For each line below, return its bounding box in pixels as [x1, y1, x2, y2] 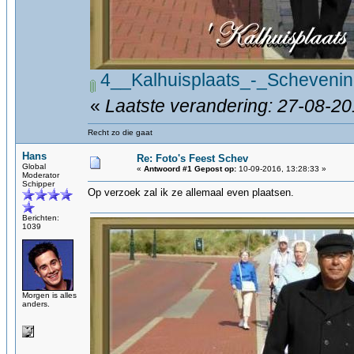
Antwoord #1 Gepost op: [144, 164, 236, 173]
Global [22, 162, 46, 171]
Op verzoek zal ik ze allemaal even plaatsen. [88, 186, 294, 198]
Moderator [22, 171, 59, 179]
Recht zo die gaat [88, 128, 153, 137]
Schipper [22, 179, 55, 188]
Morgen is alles [22, 291, 77, 299]
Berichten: [22, 213, 59, 222]
